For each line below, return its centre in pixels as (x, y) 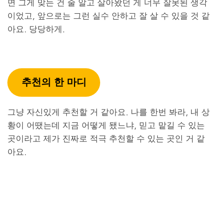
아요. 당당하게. (36, 29)
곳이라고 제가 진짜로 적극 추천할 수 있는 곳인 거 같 (106, 138)
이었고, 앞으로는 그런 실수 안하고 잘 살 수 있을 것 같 (109, 16)
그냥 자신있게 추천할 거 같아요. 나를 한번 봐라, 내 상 (109, 111)
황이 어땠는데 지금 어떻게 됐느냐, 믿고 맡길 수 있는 (106, 125)
